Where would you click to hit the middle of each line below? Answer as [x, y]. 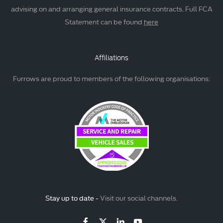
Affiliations [111, 58]
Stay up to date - [72, 198]
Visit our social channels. [138, 198]
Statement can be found [104, 22]
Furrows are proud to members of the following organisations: [111, 78]
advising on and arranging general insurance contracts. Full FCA [111, 9]
